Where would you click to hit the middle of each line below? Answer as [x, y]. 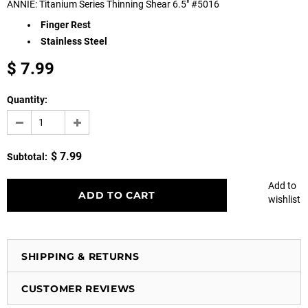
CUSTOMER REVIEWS [79, 288]
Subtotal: [27, 156]
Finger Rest [66, 25]
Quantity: [27, 99]
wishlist [284, 199]
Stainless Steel [74, 41]
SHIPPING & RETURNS [80, 256]
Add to [282, 185]
